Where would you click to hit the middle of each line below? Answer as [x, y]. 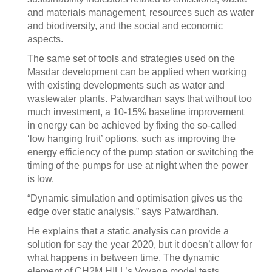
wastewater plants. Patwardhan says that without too [140, 99]
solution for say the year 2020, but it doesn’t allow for [140, 245]
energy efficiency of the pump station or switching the [141, 152]
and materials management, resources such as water [141, 13]
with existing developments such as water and [126, 86]
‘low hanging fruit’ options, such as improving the [131, 139]
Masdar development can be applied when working [137, 72]
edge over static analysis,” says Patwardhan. [123, 212]
